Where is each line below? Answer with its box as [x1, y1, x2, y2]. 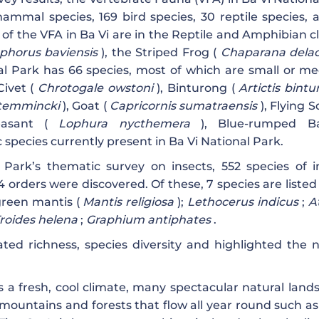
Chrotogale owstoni [38, 81, 153, 95]
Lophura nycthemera [58, 117, 190, 131]
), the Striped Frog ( [97, 46, 221, 60]
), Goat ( [59, 99, 110, 113]
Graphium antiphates [86, 213, 211, 227]
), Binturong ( [152, 81, 239, 95]
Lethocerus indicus [187, 195, 298, 209]
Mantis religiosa [83, 195, 174, 209]
